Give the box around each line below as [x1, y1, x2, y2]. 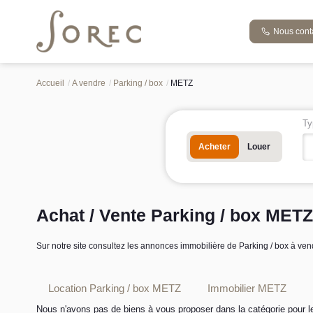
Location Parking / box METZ [48, 282, 181, 294]
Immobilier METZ [208, 282, 286, 294]
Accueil [36, 78, 64, 88]
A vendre [72, 78, 105, 88]
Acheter [198, 142, 231, 152]
